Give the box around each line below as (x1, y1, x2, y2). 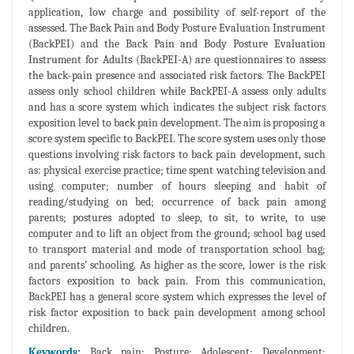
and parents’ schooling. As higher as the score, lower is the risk (28, 258, 326, 272)
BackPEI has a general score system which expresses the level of (28, 289, 326, 303)
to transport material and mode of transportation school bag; (28, 242, 326, 256)
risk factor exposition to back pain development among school (28, 305, 326, 319)
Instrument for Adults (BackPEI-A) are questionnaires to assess (28, 52, 326, 66)
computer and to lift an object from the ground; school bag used (28, 226, 326, 240)
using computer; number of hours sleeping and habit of (28, 179, 326, 193)
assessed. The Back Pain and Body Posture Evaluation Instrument (28, 21, 326, 35)
